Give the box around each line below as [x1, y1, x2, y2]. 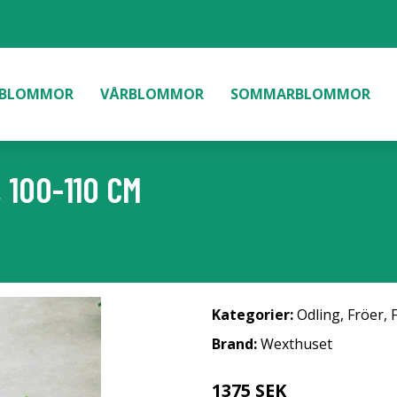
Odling [297, 305, 340, 324]
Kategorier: [212, 305, 293, 324]
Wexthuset [261, 334, 332, 354]
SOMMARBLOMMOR [230, 84, 370, 104]
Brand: [212, 334, 261, 354]
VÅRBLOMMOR [100, 84, 204, 104]
